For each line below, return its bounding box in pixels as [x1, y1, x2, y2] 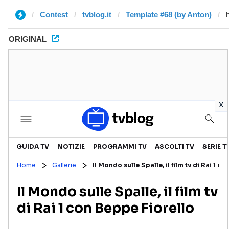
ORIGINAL [9, 35, 47, 43]
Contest [40, 10, 68, 19]
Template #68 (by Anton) [126, 10, 212, 19]
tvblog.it [82, 10, 111, 19]
